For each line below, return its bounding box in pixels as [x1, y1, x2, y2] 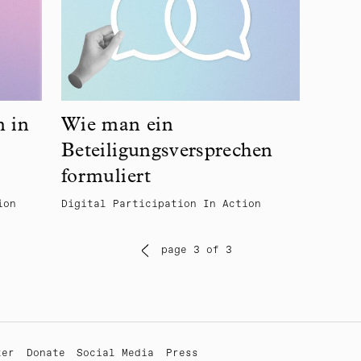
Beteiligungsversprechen [60, 143, 273, 163]
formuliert [60, 168, 151, 189]
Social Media [77, 348, 155, 359]
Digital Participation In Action [60, 199, 261, 210]
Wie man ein [60, 117, 173, 137]
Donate [26, 348, 65, 359]
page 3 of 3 [161, 245, 233, 256]
